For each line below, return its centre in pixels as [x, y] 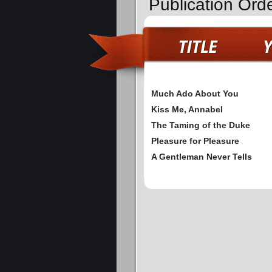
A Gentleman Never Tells [202, 157]
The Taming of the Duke [201, 125]
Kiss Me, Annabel [187, 110]
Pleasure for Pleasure [195, 141]
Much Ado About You [195, 94]
